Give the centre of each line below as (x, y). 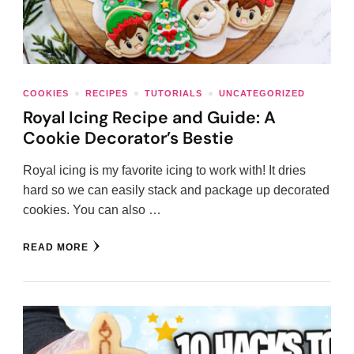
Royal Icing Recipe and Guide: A (149, 118)
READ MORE (56, 248)
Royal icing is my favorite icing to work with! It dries (164, 171)
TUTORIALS (173, 94)
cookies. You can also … (92, 210)
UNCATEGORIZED (262, 94)
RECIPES (107, 94)
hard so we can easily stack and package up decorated (176, 190)
